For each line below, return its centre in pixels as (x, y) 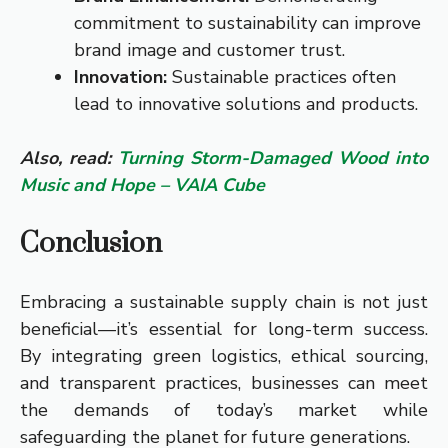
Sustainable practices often (281, 77)
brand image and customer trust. (209, 50)
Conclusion (91, 244)
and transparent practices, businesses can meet (224, 383)
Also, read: (69, 158)
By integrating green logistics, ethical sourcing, (224, 356)
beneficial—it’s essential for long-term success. (224, 329)
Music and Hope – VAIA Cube (142, 185)
